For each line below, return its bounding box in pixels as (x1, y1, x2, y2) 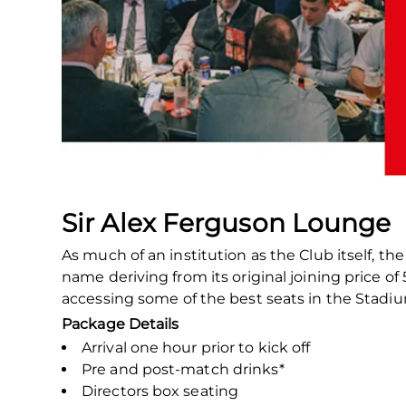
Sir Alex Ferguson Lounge (62, 207, 391, 238)
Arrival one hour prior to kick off (82, 338, 311, 356)
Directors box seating (82, 382, 239, 400)
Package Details (62, 314, 179, 333)
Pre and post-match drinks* (82, 360, 285, 378)
